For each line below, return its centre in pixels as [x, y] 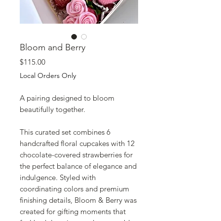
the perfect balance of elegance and [78, 166]
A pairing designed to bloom [67, 98]
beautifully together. [53, 109]
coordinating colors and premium [74, 189]
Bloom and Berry [53, 47]
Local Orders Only [48, 75]
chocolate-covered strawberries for [76, 155]
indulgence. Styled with [58, 177]
